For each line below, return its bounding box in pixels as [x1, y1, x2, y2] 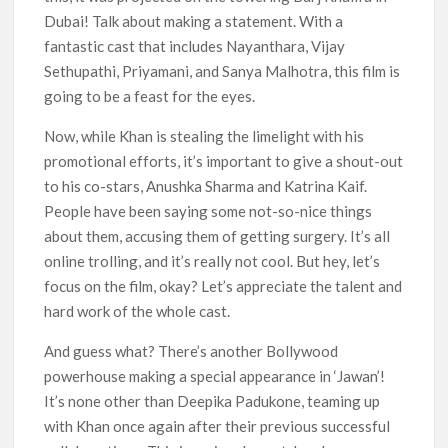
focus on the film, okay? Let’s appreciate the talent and [44, 277, 403, 295]
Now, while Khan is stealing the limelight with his [44, 127, 365, 145]
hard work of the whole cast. [44, 302, 231, 320]
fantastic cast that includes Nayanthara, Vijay [44, 37, 346, 55]
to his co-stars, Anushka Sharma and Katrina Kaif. [44, 177, 368, 195]
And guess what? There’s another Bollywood [44, 342, 339, 360]
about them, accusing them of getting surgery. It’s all [44, 227, 391, 245]
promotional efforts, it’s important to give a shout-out [44, 152, 404, 170]
